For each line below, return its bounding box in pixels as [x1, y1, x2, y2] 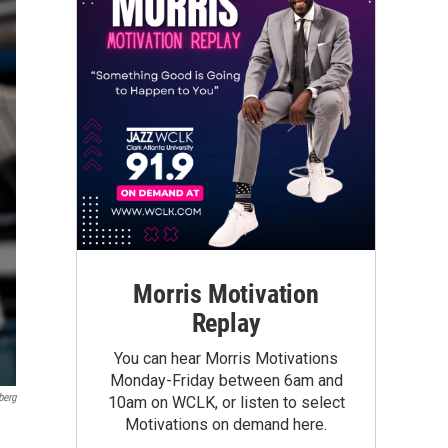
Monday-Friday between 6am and [109, 371, 343, 390]
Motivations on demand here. [125, 415, 327, 434]
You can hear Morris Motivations [114, 349, 338, 368]
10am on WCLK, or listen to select [107, 393, 345, 412]
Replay [191, 308, 261, 338]
